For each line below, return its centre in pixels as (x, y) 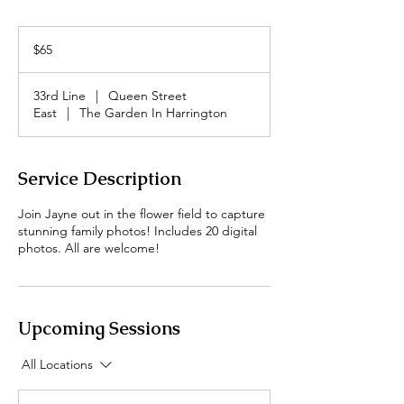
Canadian (39, 42)
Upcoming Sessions (99, 328)
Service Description (100, 179)
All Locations (57, 364)
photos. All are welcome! (89, 248)
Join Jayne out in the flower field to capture (142, 214)
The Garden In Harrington (154, 113)
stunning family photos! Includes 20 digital (138, 231)
